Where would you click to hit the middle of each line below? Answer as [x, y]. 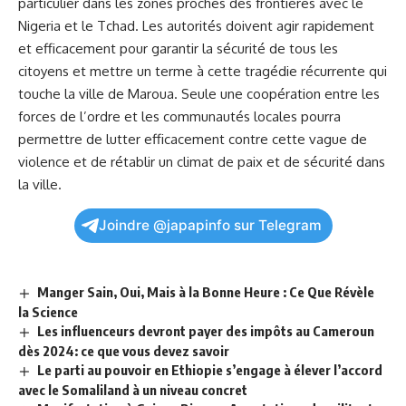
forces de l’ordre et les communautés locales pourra [179, 116]
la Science [48, 311]
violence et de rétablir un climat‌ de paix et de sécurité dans [202, 162]
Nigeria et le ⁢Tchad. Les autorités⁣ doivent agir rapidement [196, 26]
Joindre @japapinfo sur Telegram [210, 225]
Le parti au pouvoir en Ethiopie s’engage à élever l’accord [210, 369]
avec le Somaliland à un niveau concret [133, 389]
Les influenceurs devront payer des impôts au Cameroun [206, 330]
